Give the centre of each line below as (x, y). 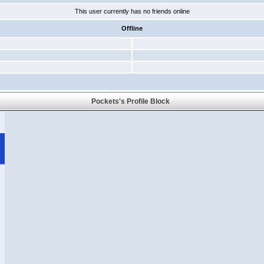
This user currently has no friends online (132, 11)
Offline (132, 28)
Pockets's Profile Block (132, 101)
